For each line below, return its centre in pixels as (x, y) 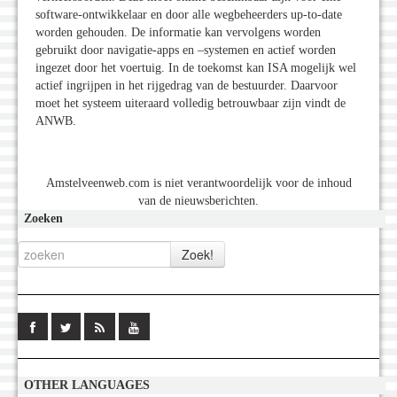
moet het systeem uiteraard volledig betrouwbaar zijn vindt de (191, 104)
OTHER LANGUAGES (87, 385)
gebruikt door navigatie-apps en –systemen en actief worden (186, 51)
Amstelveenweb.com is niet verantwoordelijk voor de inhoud (198, 183)
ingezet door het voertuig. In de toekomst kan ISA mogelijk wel (196, 68)
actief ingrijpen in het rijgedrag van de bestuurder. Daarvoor (187, 86)
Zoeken (43, 219)
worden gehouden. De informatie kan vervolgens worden (178, 33)
